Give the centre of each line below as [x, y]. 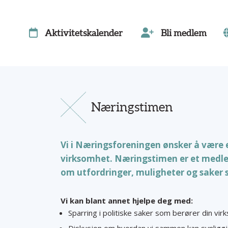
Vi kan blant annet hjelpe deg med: [128, 201]
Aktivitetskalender [84, 33]
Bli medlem [184, 33]
